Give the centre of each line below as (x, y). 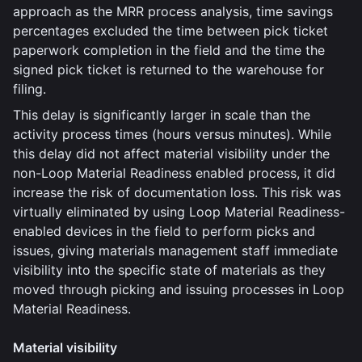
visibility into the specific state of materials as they (169, 270)
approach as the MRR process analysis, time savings (173, 11)
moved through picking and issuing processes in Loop (179, 289)
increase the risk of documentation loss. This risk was (177, 192)
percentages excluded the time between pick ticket (170, 31)
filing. (29, 89)
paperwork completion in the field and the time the (169, 50)
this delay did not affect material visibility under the (171, 154)
